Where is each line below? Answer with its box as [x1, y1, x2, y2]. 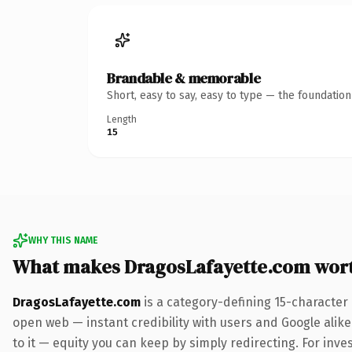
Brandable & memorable [107, 68, 261, 88]
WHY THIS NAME [28, 234, 97, 246]
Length [107, 113, 137, 125]
